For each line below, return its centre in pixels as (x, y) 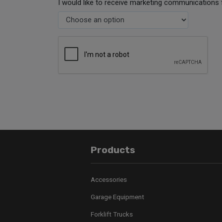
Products (113, 150)
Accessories (109, 179)
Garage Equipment (117, 197)
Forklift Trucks (112, 214)
